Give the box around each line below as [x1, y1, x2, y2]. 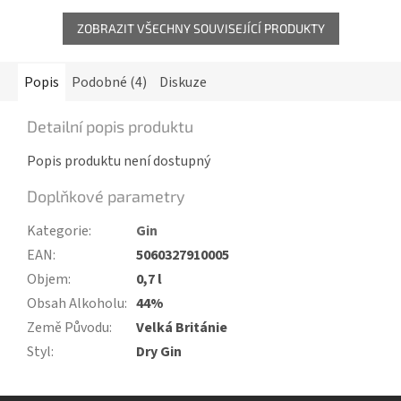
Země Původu [27, 317, 109, 337]
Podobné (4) [72, 72, 147, 92]
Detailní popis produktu [27, 115, 193, 136]
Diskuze [159, 72, 207, 92]
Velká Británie [136, 317, 227, 337]
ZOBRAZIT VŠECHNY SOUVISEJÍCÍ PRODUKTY [76, 20, 325, 36]
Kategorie [27, 220, 89, 241]
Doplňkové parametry [27, 185, 185, 206]
